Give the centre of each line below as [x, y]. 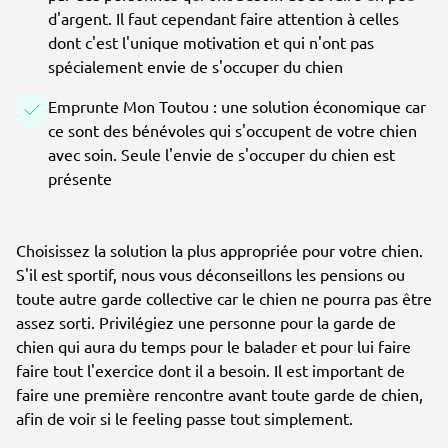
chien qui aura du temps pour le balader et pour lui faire [213, 346]
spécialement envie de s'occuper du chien [195, 66]
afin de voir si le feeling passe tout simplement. [184, 418]
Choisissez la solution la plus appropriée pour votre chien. [219, 250]
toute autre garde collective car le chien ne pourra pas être [224, 298]
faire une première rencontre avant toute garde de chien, [219, 394]
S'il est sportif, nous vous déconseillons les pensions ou [210, 274]
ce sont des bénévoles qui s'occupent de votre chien [232, 130]
